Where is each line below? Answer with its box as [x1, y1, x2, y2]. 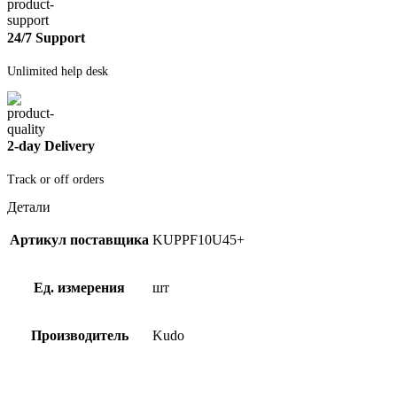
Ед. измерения [34, 280, 125, 296]
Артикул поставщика [10, 232, 149, 248]
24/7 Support [7, 29, 85, 45]
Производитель [30, 328, 128, 344]
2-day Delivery [7, 138, 95, 154]
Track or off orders [7, 173, 104, 187]
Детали [7, 199, 51, 215]
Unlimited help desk [7, 64, 108, 78]
